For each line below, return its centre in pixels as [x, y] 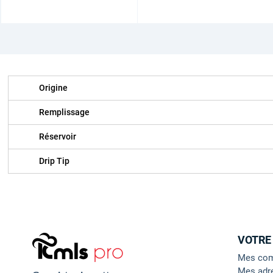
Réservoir [58, 137]
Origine [53, 88]
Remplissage [64, 112]
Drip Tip [54, 161]
